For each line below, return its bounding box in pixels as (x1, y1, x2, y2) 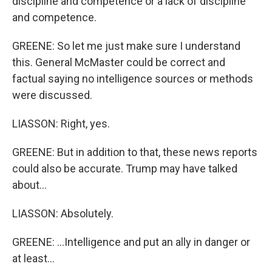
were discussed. (12, 89, 92, 101)
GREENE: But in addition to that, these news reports (12, 146, 257, 158)
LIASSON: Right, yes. (12, 117, 110, 130)
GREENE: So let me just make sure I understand (12, 39, 240, 52)
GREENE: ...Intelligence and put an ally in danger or (12, 236, 250, 248)
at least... (12, 252, 55, 265)
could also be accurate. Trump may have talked (12, 162, 237, 175)
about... (12, 178, 47, 191)
